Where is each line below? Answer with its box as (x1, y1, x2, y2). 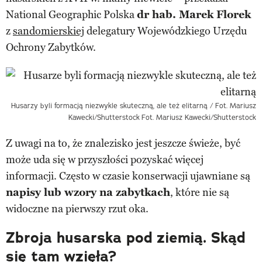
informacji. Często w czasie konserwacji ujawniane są (6, 169, 250, 182)
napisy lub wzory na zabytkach (6, 185, 170, 199)
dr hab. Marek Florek (137, 8, 251, 21)
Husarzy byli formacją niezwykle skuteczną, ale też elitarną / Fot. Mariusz (11, 101, 256, 110)
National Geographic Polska (6, 8, 137, 21)
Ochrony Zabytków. (6, 40, 96, 54)
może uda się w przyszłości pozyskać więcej (6, 153, 204, 166)
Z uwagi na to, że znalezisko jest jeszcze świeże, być (6, 136, 240, 150)
